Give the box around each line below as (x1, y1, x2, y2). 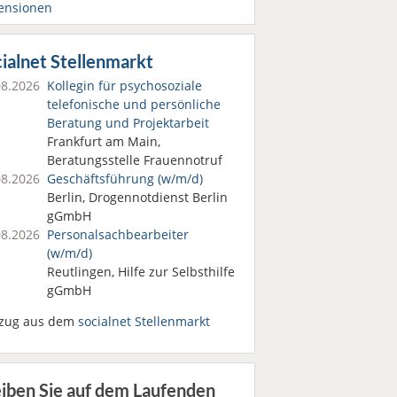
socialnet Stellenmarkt (77, 312, 210, 330)
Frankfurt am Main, (46, 132, 160, 150)
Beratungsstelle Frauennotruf (46, 151, 222, 168)
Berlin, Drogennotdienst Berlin (46, 188, 228, 206)
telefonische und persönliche (46, 95, 221, 113)
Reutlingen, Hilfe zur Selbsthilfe (46, 262, 235, 280)
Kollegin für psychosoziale (46, 76, 202, 94)
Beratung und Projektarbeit (46, 113, 209, 131)
